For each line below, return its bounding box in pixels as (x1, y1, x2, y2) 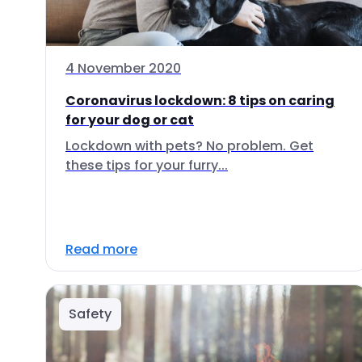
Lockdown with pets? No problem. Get (65, 137, 314, 155)
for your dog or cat (65, 111, 194, 129)
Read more (65, 240, 137, 259)
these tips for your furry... (65, 156, 228, 175)
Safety (69, 305, 112, 323)
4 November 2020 (65, 59, 181, 78)
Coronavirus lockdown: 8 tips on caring (65, 91, 335, 110)
